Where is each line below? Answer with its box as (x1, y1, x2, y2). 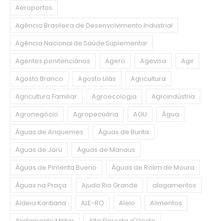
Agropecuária (73, 110, 118, 119)
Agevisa (140, 56, 166, 66)
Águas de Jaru (15, 145, 62, 155)
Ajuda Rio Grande (81, 181, 138, 190)
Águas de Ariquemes (15, 127, 83, 137)
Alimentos (150, 198, 182, 208)
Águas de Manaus (77, 145, 135, 155)
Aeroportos (15, 3, 52, 13)
